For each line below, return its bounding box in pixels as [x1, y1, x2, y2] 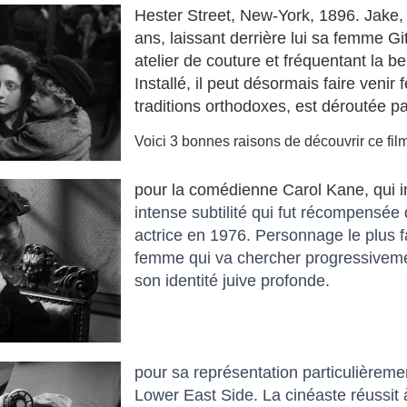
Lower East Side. [134, 385, 263, 404]
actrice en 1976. [134, 226, 252, 245]
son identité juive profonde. [134, 272, 335, 291]
